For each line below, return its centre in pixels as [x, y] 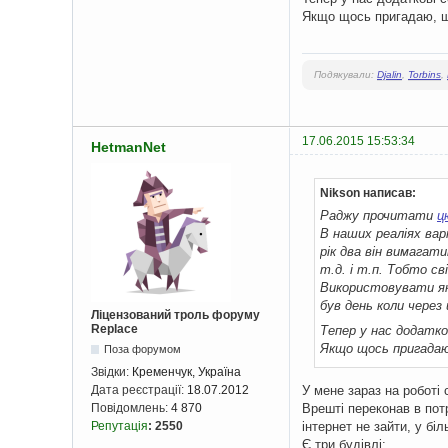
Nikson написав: [368, 193]
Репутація [119, 426]
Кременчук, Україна [186, 372]
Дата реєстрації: [139, 390]
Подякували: [345, 75]
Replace [114, 329]
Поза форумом [143, 349]
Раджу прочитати [378, 215]
